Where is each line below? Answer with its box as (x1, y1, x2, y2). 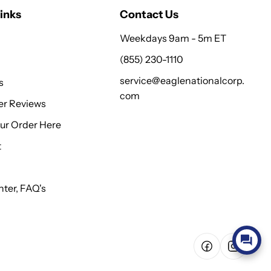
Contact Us (120, 8, 178, 22)
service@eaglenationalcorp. (120, 74, 244, 87)
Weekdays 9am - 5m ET (120, 31, 226, 44)
